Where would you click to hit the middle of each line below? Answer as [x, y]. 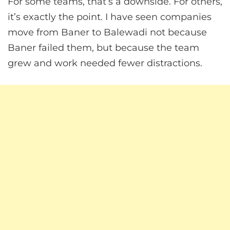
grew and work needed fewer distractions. [105, 63]
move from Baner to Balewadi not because [107, 32]
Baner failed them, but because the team [103, 47]
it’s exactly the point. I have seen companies [110, 17]
